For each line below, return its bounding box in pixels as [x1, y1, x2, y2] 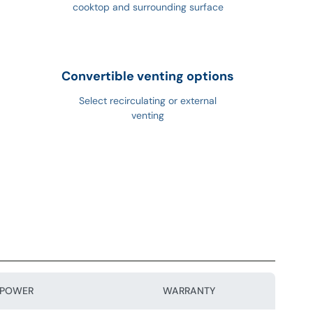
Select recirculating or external [79, 94, 217, 108]
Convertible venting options [61, 68, 235, 85]
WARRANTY [163, 284, 216, 297]
